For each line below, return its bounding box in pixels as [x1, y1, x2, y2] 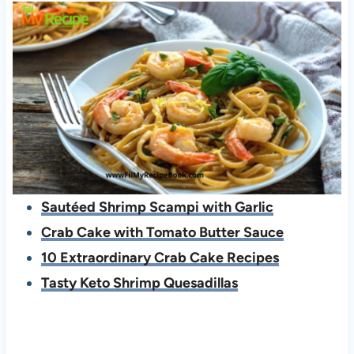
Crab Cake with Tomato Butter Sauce [40, 223, 284, 241]
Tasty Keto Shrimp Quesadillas [40, 273, 238, 292]
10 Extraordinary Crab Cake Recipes [40, 248, 279, 266]
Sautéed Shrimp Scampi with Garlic [40, 198, 273, 216]
